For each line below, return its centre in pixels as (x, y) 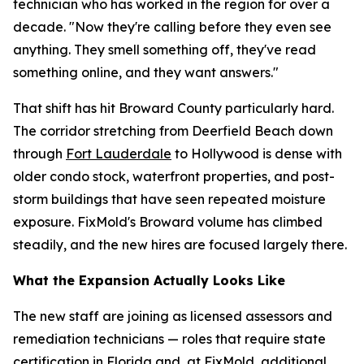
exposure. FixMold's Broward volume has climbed (168, 222)
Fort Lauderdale (119, 154)
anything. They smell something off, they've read (165, 50)
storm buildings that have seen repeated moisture (169, 199)
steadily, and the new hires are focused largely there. (180, 245)
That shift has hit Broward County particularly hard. (173, 108)
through (39, 154)
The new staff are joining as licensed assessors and (173, 316)
